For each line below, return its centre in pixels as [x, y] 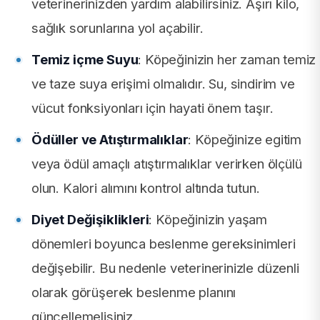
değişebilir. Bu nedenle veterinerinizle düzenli [165, 267]
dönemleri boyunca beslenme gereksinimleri [164, 243]
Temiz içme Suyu [85, 59]
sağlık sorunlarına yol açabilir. [117, 27]
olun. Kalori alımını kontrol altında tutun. [146, 187]
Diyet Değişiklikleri [90, 219]
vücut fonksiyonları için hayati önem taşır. [152, 107]
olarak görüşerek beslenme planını [134, 292]
